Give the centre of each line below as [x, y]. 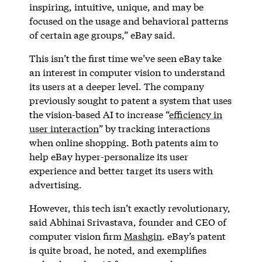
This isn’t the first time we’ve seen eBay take [125, 58]
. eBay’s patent [194, 236]
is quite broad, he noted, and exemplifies [118, 250]
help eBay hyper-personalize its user [108, 156]
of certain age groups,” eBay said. [103, 35]
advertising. [56, 184]
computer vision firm [76, 236]
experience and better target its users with [121, 170]
